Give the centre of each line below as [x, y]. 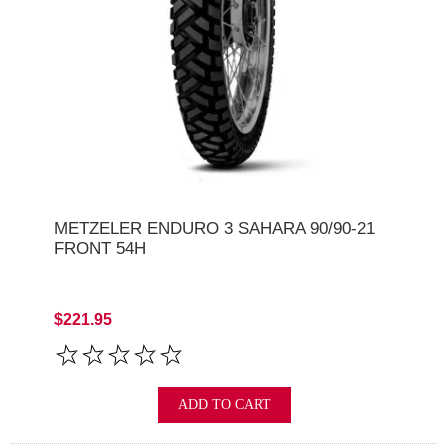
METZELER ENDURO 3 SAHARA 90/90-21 [214, 228]
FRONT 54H [99, 248]
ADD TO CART [224, 405]
